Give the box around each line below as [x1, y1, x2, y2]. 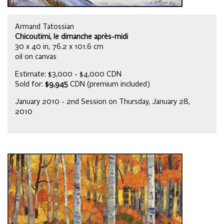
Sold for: [15, 81, 45, 88]
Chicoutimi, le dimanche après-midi [15, 33, 128, 41]
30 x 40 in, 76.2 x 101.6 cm [15, 43, 103, 51]
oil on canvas [15, 53, 56, 61]
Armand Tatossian [15, 23, 74, 31]
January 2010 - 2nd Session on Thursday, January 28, [15, 98, 190, 106]
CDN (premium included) [68, 81, 150, 88]
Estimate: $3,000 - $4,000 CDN [15, 71, 121, 78]
